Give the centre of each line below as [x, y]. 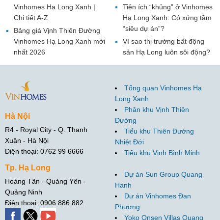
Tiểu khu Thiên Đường [159, 131]
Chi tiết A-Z [31, 17]
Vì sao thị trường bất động [163, 41]
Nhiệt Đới [129, 142]
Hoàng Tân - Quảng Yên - [45, 181]
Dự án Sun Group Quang [163, 174]
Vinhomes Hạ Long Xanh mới [59, 41]
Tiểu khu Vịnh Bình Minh [162, 152]
